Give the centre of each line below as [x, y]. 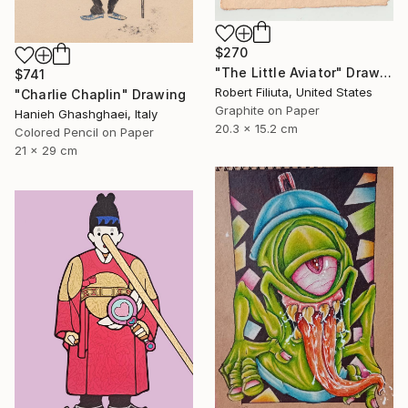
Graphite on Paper [267, 110]
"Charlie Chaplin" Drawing [100, 94]
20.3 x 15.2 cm [256, 128]
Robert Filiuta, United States [294, 92]
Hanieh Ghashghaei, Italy [86, 113]
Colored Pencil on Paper [84, 132]
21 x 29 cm [46, 150]
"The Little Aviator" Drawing [386, 72]
